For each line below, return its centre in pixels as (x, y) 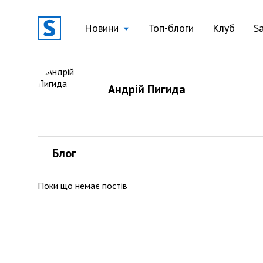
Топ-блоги (171, 28)
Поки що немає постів (82, 186)
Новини (102, 28)
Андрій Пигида (147, 89)
